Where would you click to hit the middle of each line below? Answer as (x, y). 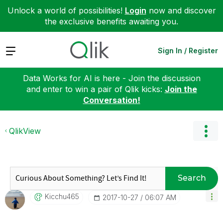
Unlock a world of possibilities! (66, 10)
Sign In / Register (188, 50)
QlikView (25, 131)
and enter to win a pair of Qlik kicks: (95, 89)
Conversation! (111, 100)
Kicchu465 (62, 196)
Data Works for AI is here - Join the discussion (111, 78)
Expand (19, 50)
